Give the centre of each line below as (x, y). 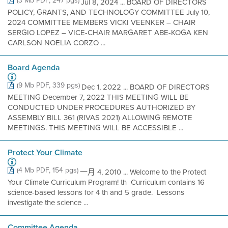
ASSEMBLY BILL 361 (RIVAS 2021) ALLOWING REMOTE (100, 118)
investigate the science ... (48, 203)
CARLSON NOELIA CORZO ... (56, 43)
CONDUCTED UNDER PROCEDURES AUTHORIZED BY (102, 107)
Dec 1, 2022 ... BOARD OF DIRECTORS (146, 87)
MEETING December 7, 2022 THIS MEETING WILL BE (98, 97)
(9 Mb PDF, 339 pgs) (48, 85)
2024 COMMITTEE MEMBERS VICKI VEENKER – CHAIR (102, 22)
